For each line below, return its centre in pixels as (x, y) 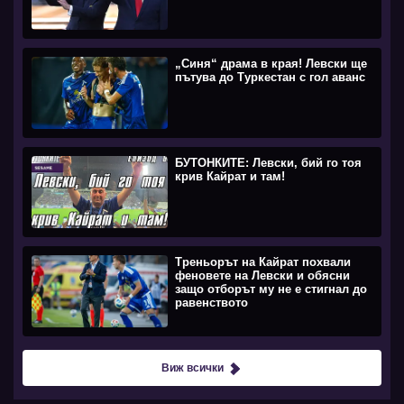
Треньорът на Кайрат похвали (263, 262)
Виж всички (192, 368)
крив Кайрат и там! (230, 177)
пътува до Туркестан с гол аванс (271, 78)
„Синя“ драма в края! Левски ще (271, 64)
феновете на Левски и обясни (263, 276)
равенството (212, 303)
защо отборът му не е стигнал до (271, 289)
